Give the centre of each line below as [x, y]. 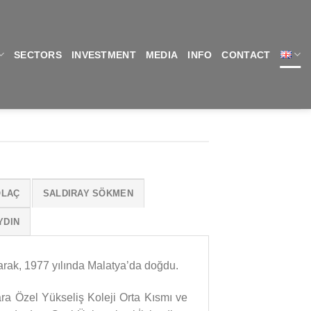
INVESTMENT [103, 54]
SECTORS [37, 54]
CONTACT [246, 54]
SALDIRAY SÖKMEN [88, 193]
